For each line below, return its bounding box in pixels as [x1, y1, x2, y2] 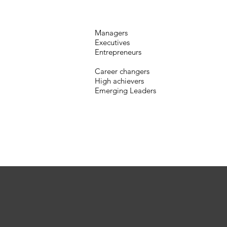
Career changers [94, 66, 149, 77]
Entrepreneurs [94, 47, 141, 57]
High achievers [94, 76, 144, 86]
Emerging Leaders [94, 86, 156, 96]
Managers [94, 28, 128, 38]
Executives [94, 37, 130, 48]
